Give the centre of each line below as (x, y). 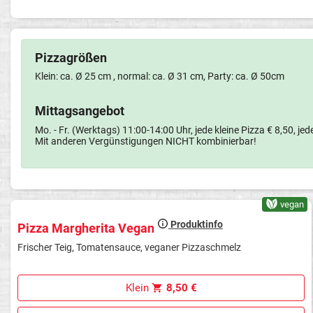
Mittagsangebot (79, 111)
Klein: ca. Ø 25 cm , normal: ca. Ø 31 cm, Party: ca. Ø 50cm (159, 76)
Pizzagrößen (71, 57)
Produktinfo (196, 224)
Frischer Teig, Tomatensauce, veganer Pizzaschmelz (129, 248)
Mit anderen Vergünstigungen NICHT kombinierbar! (145, 141)
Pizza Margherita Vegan (87, 228)
